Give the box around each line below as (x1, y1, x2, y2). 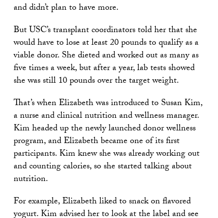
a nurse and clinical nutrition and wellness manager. (14, 109, 199, 124)
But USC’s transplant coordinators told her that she (14, 23, 197, 38)
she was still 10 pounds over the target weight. (14, 73, 179, 89)
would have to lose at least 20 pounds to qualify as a (14, 36, 199, 51)
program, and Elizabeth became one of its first (14, 134, 180, 149)
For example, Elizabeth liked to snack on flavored (14, 194, 191, 210)
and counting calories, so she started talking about (14, 159, 192, 175)
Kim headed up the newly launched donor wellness (14, 121, 196, 137)
